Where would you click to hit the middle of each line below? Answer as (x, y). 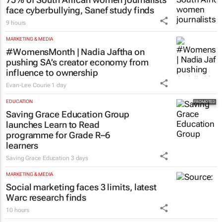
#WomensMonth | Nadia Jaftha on (75, 52)
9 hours (16, 23)
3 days (80, 158)
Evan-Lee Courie (28, 85)
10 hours (18, 210)
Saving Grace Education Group (68, 114)
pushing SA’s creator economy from (77, 62)
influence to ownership (52, 73)
